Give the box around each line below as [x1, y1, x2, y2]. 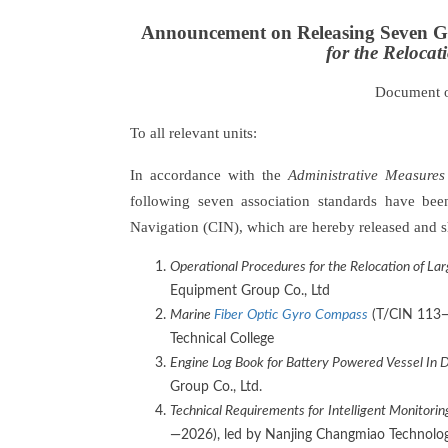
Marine [170, 307, 214, 322]
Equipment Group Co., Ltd [170, 283, 330, 298]
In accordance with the [130, 165, 288, 183]
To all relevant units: [130, 124, 257, 142]
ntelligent [332, 403, 389, 418]
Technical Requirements [170, 403, 305, 418]
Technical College [170, 331, 274, 346]
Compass [315, 307, 368, 322]
